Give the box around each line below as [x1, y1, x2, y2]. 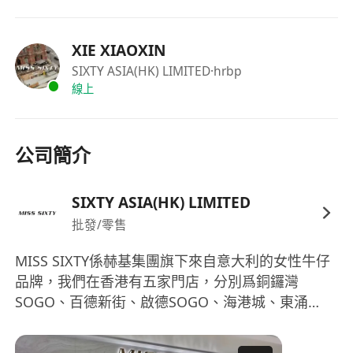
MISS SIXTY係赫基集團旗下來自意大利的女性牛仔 [15, 251, 331, 271]
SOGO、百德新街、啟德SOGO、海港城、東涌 [15, 292, 309, 312]
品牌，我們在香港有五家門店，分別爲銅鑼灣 [15, 272, 299, 292]
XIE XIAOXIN [71, 40, 166, 61]
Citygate [15, 313, 69, 333]
